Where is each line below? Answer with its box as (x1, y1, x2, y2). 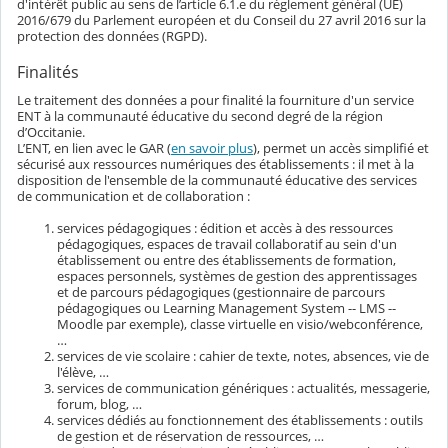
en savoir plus (171, 138, 253, 157)
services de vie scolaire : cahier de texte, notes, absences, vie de (57, 346, 429, 365)
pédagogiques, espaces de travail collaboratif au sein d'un (57, 234, 397, 253)
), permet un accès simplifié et (253, 138, 429, 157)
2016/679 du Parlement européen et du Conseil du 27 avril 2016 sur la (17, 10, 426, 29)
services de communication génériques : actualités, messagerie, (57, 378, 430, 397)
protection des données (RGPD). (17, 26, 207, 45)
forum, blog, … (57, 394, 142, 413)
